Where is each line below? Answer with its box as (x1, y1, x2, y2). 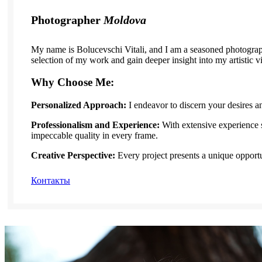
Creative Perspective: (31, 150, 115, 161)
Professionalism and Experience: (31, 120, 160, 130)
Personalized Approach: (31, 100, 126, 111)
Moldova (104, 13, 146, 27)
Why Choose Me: (31, 76, 114, 89)
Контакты (31, 175, 70, 186)
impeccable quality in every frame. (31, 130, 158, 141)
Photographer (31, 13, 104, 27)
